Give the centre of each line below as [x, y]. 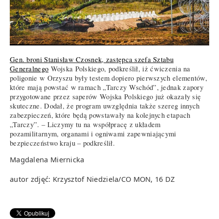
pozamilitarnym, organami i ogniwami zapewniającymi [93, 133]
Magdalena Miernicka [47, 160]
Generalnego [29, 68]
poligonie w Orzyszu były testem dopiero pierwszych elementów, [109, 78]
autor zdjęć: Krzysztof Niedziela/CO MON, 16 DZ [92, 179]
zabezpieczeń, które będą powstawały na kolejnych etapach [100, 115]
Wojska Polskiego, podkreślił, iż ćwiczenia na [120, 68]
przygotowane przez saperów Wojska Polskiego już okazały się [106, 96]
